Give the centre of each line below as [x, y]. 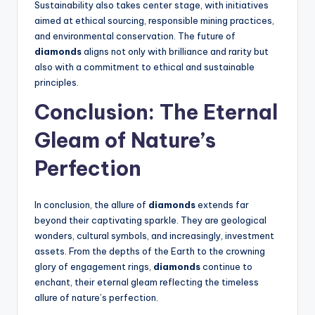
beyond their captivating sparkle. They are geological [150, 220]
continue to [226, 267]
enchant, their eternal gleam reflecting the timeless [147, 282]
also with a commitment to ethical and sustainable [144, 67]
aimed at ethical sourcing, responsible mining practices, [154, 21]
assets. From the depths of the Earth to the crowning [150, 251]
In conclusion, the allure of [91, 205]
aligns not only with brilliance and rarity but [175, 52]
